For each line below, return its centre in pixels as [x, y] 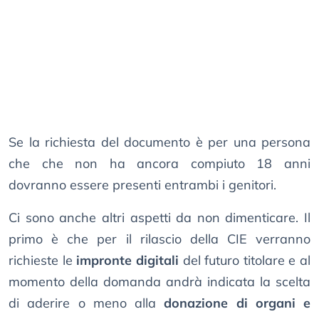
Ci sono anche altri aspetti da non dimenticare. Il [159, 218]
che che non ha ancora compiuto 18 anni [159, 164]
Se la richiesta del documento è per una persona [159, 142]
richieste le [43, 261]
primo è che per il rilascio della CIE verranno [159, 239]
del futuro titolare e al [244, 261]
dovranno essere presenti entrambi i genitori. [142, 185]
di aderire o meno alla [87, 303]
